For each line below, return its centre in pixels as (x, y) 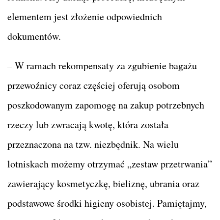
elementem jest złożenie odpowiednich (85, 16)
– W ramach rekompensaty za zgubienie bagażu (102, 65)
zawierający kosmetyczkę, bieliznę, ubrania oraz (103, 183)
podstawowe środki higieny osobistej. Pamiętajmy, (107, 203)
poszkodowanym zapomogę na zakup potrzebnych (106, 105)
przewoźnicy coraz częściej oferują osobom (94, 85)
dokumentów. (34, 36)
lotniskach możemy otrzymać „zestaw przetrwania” (110, 164)
